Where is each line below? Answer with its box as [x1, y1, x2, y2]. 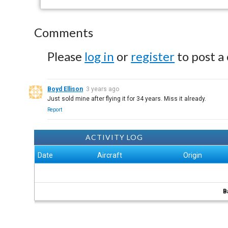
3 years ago [86, 85, 120, 93]
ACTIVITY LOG [85, 133, 143, 141]
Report [47, 106, 63, 113]
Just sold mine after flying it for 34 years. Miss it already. [47, 95, 207, 102]
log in [84, 49, 115, 64]
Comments [34, 25, 94, 40]
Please [47, 49, 85, 64]
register [131, 49, 175, 64]
